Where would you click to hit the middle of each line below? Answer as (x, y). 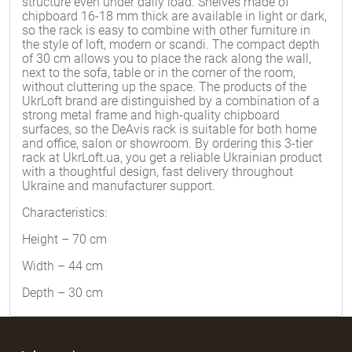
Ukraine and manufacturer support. (119, 186)
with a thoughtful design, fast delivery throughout (158, 172)
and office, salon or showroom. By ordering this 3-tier (167, 143)
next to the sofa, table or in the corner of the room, (159, 73)
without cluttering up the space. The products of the (164, 87)
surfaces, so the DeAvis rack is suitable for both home (169, 129)
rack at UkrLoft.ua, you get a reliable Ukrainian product (172, 158)
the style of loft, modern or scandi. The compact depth (171, 44)
